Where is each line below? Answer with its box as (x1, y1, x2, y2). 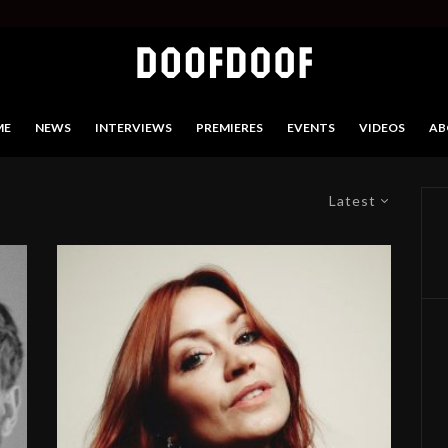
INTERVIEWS (95, 120, 172, 135)
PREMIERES (196, 120, 263, 135)
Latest (328, 192, 376, 209)
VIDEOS (359, 120, 405, 135)
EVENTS (287, 120, 335, 135)
